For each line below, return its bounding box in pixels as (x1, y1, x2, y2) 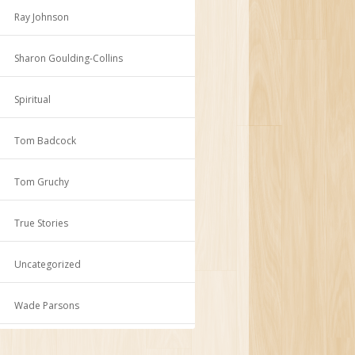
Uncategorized (14, 257, 82, 271)
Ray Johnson (14, 10, 70, 24)
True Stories (14, 216, 69, 230)
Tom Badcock (14, 133, 77, 147)
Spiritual (14, 92, 52, 106)
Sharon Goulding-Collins (14, 51, 124, 65)
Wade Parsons (14, 298, 80, 312)
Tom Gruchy (14, 174, 70, 189)
